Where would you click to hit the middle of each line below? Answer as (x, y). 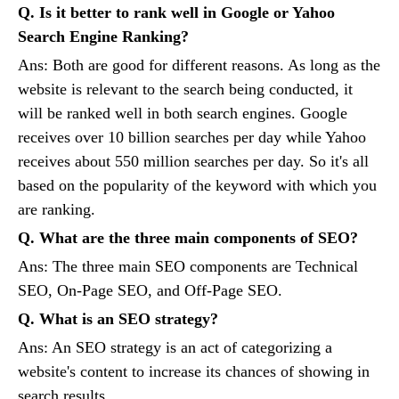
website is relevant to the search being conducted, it (185, 90)
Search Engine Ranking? (103, 37)
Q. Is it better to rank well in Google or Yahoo (176, 13)
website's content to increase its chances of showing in (194, 372)
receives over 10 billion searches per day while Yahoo (192, 138)
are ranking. (57, 210)
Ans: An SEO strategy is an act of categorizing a (175, 348)
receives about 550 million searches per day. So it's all (193, 162)
